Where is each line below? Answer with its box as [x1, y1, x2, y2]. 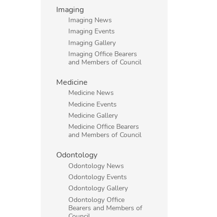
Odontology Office [68, 194, 125, 204]
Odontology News [68, 160, 124, 170]
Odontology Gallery [68, 183, 128, 193]
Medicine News [68, 88, 114, 98]
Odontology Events [68, 172, 127, 182]
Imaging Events [68, 26, 115, 36]
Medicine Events [68, 99, 117, 109]
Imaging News [68, 15, 112, 25]
